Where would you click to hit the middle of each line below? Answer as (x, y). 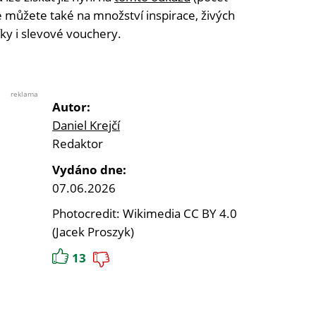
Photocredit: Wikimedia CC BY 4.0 (145, 214)
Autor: (71, 107)
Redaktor (78, 144)
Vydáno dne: (89, 170)
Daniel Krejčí (86, 126)
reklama (24, 94)
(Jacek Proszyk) (93, 232)
